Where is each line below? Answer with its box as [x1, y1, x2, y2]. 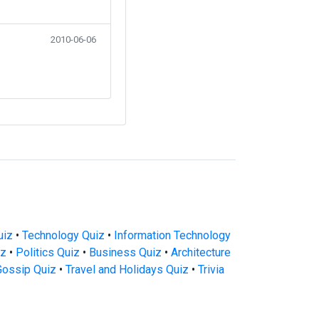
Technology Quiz [21, 229, 105, 242]
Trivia [197, 263, 224, 276]
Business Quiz [89, 246, 162, 259]
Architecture [171, 246, 231, 259]
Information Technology [113, 229, 231, 242]
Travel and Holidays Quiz [65, 263, 189, 276]
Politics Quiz [16, 246, 80, 259]
